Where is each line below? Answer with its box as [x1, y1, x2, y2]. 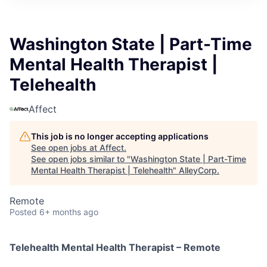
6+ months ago [39, 206, 98, 217]
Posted [10, 206, 37, 217]
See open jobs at [31, 142, 100, 153]
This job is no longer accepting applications [31, 131, 209, 141]
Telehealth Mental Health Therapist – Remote [10, 241, 221, 253]
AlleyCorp [179, 164, 217, 175]
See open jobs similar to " [31, 153, 131, 164]
